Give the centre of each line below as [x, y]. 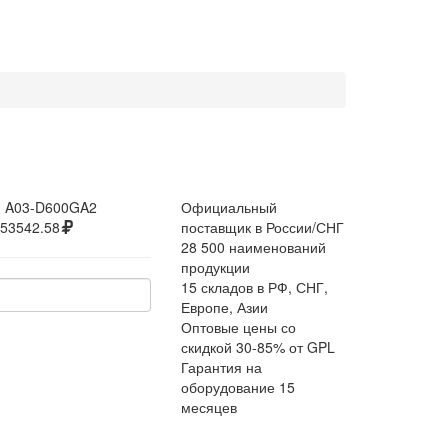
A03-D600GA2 [51, 207]
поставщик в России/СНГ [262, 227]
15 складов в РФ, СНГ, [254, 287]
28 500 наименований [253, 247]
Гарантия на [221, 367]
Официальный [229, 207]
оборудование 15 [238, 387]
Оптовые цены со [238, 327]
